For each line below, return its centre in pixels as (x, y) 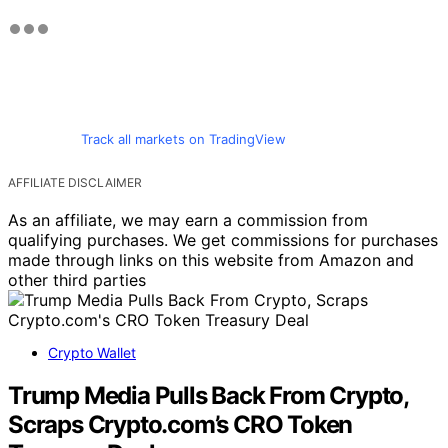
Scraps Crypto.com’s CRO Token (180, 424)
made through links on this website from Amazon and (211, 259)
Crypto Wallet (92, 352)
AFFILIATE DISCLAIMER (75, 182)
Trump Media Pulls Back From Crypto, (208, 395)
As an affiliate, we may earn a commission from (188, 219)
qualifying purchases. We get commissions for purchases (223, 239)
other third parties (77, 279)
